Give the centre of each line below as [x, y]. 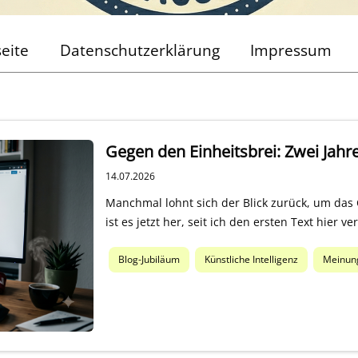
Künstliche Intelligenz [251, 260]
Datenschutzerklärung [139, 50]
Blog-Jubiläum [149, 260]
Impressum [291, 50]
